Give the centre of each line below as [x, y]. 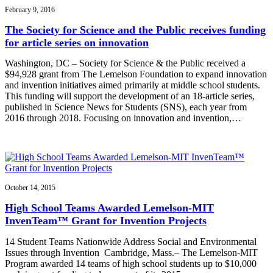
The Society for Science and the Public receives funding [135, 30]
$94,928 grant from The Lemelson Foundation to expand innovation [136, 74]
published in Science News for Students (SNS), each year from [126, 107]
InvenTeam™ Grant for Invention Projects [106, 221]
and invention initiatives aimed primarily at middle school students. [133, 85]
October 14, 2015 [30, 188]
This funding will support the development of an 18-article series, [130, 96]
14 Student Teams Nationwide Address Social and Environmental [131, 242]
